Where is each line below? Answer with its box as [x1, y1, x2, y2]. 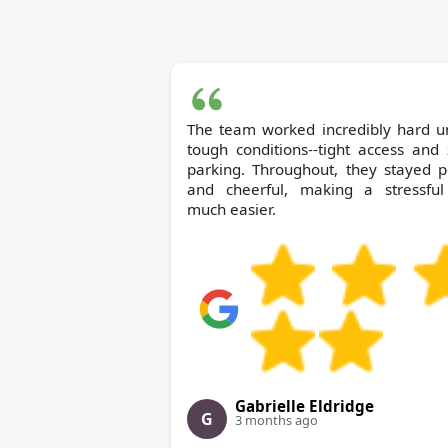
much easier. [187, 199, 276, 220]
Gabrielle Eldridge [235, 396, 374, 417]
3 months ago [235, 411, 318, 430]
